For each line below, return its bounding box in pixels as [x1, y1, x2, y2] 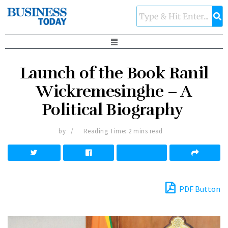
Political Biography [41, 100, 187, 120]
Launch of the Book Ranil [19, 63, 209, 83]
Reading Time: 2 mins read [83, 127, 163, 136]
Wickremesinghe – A [36, 81, 192, 102]
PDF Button [178, 184, 220, 194]
